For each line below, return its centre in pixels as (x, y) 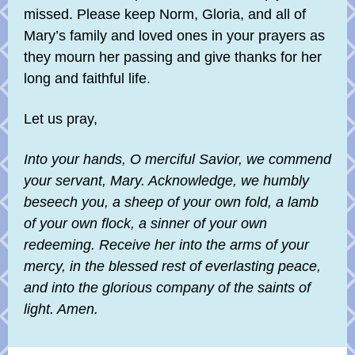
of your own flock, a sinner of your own (145, 223)
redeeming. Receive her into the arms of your (166, 245)
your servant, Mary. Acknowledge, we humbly (166, 181)
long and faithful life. (87, 78)
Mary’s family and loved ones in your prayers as (174, 36)
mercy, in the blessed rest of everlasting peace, (172, 266)
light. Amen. (61, 309)
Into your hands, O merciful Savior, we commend (177, 159)
